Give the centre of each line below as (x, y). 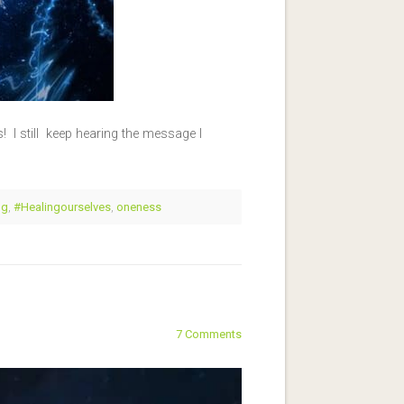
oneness (139, 207)
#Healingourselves (62, 207)
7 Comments (209, 334)
